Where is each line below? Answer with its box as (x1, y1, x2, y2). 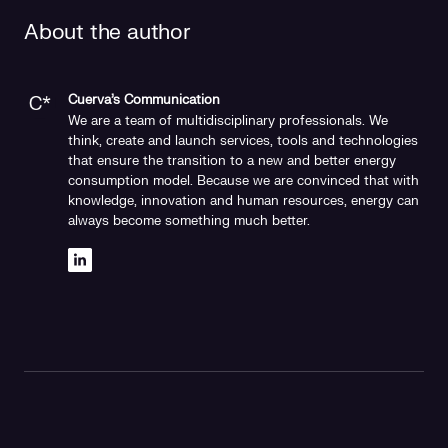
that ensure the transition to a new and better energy (68, 152, 396, 169)
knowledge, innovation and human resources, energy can (68, 192, 419, 209)
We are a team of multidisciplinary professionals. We (68, 112, 388, 129)
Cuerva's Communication (68, 91, 220, 108)
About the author (24, 18, 191, 46)
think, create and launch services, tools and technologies (68, 132, 418, 149)
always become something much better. (68, 212, 310, 229)
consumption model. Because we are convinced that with (68, 172, 419, 189)
